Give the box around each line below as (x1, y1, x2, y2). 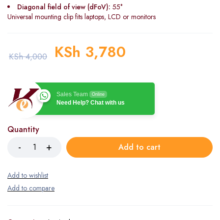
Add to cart (118, 141, 161, 153)
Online (92, 92, 105, 97)
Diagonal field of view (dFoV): (17, 2, 110, 12)
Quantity (7, 124, 39, 135)
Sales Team (56, 91, 88, 98)
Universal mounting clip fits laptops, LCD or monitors (7, 12, 156, 22)
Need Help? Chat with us (56, 99, 125, 106)
